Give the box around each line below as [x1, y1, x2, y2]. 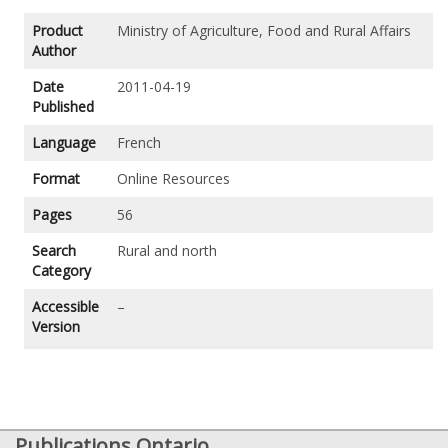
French [116, 133, 161, 153]
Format [31, 169, 80, 189]
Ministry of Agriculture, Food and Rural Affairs [116, 21, 411, 41]
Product [31, 21, 83, 41]
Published [31, 97, 94, 117]
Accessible [31, 297, 99, 317]
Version [31, 317, 80, 337]
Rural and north [116, 241, 217, 261]
